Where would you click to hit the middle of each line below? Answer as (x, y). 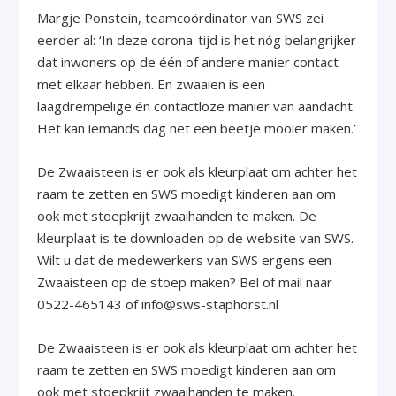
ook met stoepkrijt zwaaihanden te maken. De (177, 216)
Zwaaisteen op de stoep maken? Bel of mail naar (185, 282)
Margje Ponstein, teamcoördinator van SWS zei (181, 18)
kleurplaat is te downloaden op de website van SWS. (196, 238)
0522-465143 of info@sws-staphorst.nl (158, 305)
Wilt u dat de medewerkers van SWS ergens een (185, 260)
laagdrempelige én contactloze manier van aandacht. (197, 107)
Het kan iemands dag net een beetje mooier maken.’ (197, 129)
